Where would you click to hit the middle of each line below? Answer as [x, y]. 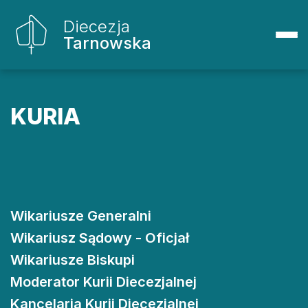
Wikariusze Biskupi [73, 260]
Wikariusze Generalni [81, 216]
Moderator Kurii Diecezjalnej [103, 282]
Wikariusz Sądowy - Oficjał [100, 238]
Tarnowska [107, 43]
